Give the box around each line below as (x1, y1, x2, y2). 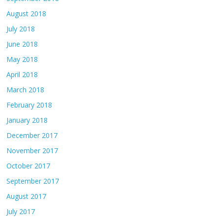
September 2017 (6, 176, 59, 186)
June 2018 (6, 39, 38, 49)
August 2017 (6, 192, 47, 201)
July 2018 (6, 24, 35, 34)
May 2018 (6, 55, 38, 64)
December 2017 (6, 131, 58, 140)
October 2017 (6, 161, 51, 171)
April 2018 (6, 70, 38, 80)
